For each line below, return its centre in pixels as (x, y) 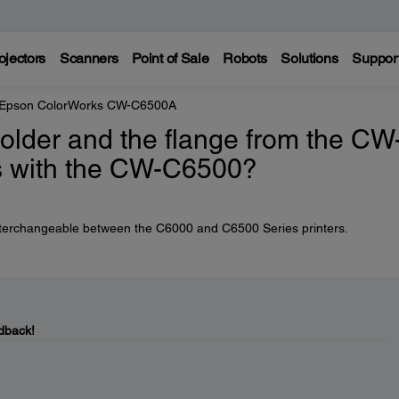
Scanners (89, 58)
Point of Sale (171, 58)
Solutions (309, 58)
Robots (245, 58)
